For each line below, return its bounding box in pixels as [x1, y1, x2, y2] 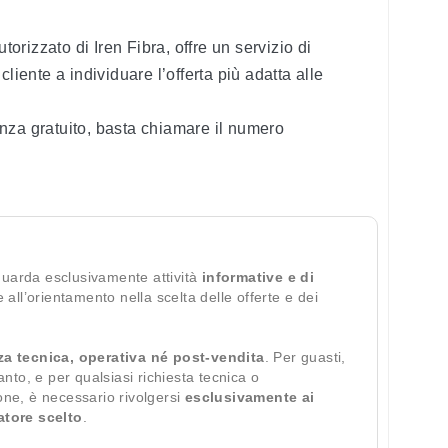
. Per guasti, [264, 349, 346, 365]
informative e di [201, 269, 315, 285]
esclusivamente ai [184, 389, 315, 405]
